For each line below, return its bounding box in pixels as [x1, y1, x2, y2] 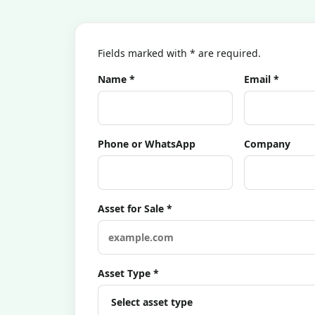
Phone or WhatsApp [98, 137, 195, 150]
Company [243, 137, 290, 150]
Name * [98, 72, 135, 86]
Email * [243, 72, 279, 86]
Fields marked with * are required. [98, 46, 261, 60]
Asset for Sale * [98, 202, 172, 215]
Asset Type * [98, 266, 159, 280]
